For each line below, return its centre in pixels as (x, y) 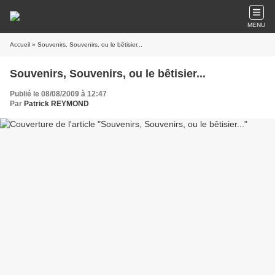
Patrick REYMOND (56, 104)
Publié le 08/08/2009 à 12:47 (58, 94)
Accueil (20, 45)
